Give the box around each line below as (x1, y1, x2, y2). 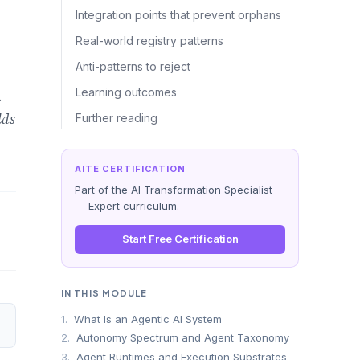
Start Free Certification (121, 232, 239, 246)
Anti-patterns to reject (76, 59, 190, 73)
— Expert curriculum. (75, 199, 179, 212)
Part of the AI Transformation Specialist (75, 183, 272, 196)
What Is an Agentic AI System (71, 312, 222, 325)
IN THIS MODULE (61, 288, 148, 299)
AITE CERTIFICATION (75, 163, 186, 174)
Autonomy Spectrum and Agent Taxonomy (73, 331, 289, 345)
